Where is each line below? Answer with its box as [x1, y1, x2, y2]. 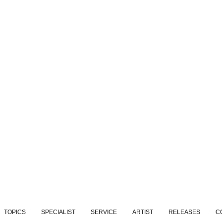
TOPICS [3, 209, 26, 216]
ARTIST [132, 209, 153, 216]
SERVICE [90, 209, 117, 216]
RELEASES [168, 209, 200, 216]
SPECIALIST [41, 209, 75, 216]
